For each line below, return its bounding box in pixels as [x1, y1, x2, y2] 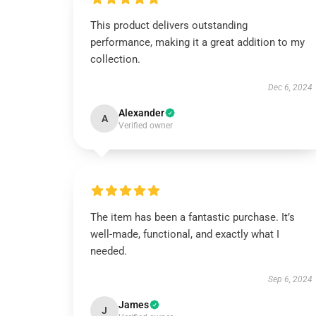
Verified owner [119, 121, 173, 130]
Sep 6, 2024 [267, 274, 312, 284]
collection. [90, 53, 140, 66]
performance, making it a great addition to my [90, 36, 305, 49]
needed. [90, 245, 130, 257]
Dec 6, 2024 [267, 83, 312, 92]
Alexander [119, 107, 164, 119]
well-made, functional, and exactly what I [90, 228, 279, 241]
